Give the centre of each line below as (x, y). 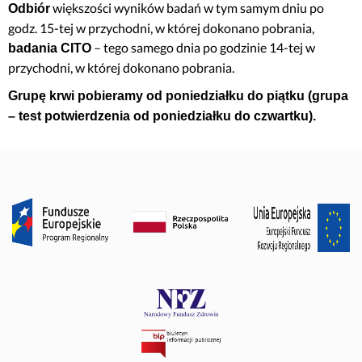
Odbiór (29, 8)
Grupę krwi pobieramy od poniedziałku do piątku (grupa (178, 96)
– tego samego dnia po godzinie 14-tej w (203, 47)
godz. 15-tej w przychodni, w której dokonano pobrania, (161, 28)
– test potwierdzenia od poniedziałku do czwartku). (162, 116)
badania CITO (50, 48)
